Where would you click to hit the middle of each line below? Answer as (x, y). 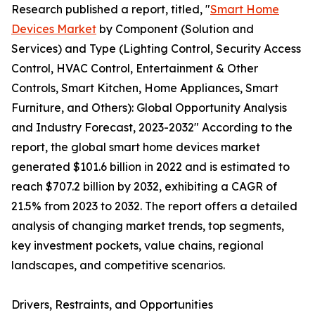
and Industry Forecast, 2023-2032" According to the (152, 127)
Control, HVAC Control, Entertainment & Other (135, 68)
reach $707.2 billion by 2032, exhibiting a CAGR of (144, 186)
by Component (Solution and (175, 29)
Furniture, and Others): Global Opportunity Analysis (149, 108)
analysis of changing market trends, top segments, (148, 226)
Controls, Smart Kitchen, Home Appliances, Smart (145, 88)
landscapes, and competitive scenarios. (118, 265)
